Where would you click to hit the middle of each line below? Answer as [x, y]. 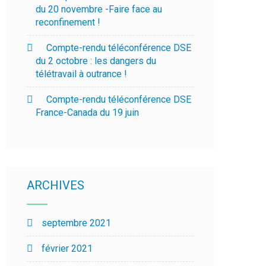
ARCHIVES [56, 185]
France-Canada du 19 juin [88, 113]
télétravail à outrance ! [82, 74]
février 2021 [67, 248]
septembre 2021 [77, 223]
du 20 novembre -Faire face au [99, 9]
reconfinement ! [68, 22]
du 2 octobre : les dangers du [96, 61]
